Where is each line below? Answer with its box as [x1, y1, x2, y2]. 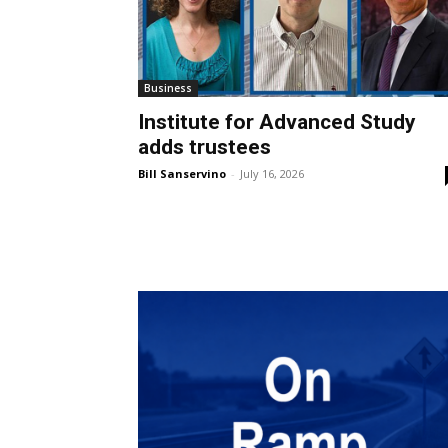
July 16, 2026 [240, 165, 304, 181]
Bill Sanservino [138, 165, 226, 181]
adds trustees [138, 134, 271, 159]
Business [144, 80, 192, 95]
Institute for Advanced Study [138, 109, 416, 134]
